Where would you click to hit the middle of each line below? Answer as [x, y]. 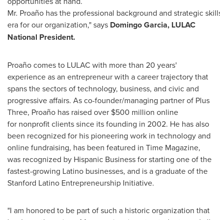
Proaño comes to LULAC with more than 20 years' [92, 65]
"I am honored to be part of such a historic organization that [109, 210]
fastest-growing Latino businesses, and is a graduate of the [108, 171]
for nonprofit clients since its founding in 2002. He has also [108, 124]
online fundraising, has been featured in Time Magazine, [104, 147]
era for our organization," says [59, 25]
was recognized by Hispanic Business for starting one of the [110, 159]
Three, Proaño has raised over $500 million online [93, 112]
